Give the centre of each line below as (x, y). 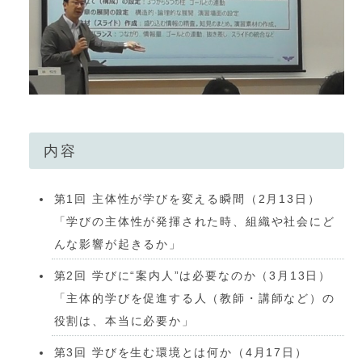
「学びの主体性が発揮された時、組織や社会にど (194, 222)
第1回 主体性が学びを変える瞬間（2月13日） (187, 199)
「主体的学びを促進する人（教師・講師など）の (194, 299)
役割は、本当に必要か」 (124, 321)
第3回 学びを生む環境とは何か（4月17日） (181, 352)
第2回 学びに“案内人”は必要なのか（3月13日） (193, 276)
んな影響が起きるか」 (118, 244)
